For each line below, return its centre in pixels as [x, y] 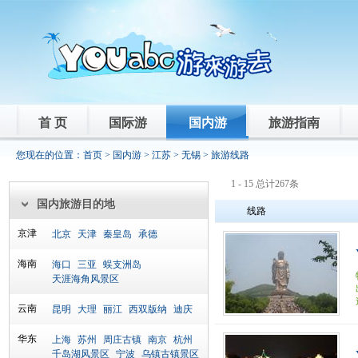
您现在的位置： [50, 155]
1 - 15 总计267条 [265, 184]
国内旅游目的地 [76, 204]
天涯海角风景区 [86, 279]
